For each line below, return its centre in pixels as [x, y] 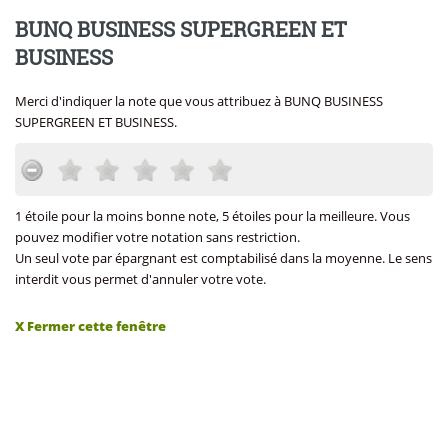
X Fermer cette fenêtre [90, 326]
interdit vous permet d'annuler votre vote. [140, 278]
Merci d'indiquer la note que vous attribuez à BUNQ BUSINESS [199, 101]
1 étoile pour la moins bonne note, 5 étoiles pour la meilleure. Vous [212, 215]
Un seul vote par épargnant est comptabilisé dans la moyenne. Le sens [223, 257]
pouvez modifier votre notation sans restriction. [157, 236]
